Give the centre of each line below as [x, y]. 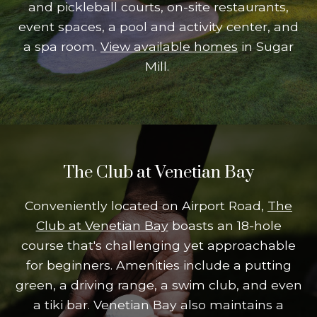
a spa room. [62, 46]
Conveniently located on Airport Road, [146, 206]
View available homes [169, 46]
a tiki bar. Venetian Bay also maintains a [158, 305]
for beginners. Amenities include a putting [158, 265]
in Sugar [266, 46]
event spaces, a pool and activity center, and [158, 27]
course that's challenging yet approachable [158, 245]
